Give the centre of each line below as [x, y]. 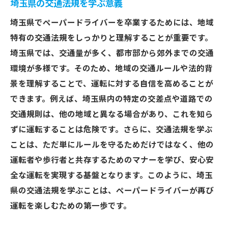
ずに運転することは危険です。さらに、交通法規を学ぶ [111, 130]
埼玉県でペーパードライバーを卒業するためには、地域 [112, 23]
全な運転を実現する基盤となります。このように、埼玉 [111, 176]
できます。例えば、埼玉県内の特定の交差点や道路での [111, 99]
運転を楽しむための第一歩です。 [71, 206]
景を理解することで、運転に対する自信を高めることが [112, 84]
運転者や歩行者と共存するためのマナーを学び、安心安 [112, 160]
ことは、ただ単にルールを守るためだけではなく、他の [112, 145]
